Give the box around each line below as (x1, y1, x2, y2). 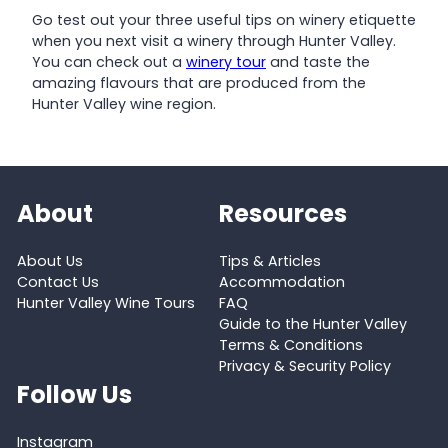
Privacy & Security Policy (219, 356, 391, 377)
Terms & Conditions (219, 335, 363, 356)
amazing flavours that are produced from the (32, 72, 366, 93)
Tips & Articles (219, 251, 321, 272)
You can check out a (32, 51, 186, 72)
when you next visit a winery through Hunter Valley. (32, 30, 396, 51)
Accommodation (219, 272, 345, 293)
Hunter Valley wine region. (32, 93, 216, 114)
